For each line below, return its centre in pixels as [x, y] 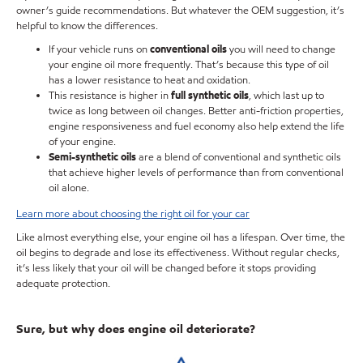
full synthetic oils [210, 96]
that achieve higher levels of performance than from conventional [196, 173]
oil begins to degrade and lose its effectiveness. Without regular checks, [178, 253]
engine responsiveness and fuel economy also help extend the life [196, 127]
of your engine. [82, 142]
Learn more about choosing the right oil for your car [133, 214]
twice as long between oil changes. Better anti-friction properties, [196, 111]
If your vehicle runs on [99, 50]
